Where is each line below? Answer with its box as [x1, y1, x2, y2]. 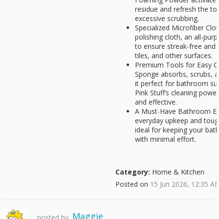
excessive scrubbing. [135, 14, 199, 23]
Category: [115, 167, 150, 176]
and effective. [135, 97, 177, 107]
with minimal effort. [135, 134, 196, 144]
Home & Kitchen [150, 167, 204, 176]
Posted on [115, 179, 150, 189]
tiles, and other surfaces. [135, 51, 213, 60]
